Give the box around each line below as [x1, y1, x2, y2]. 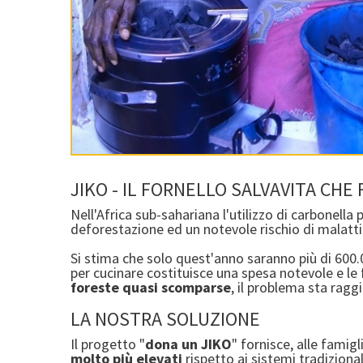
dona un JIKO [145, 335, 232, 353]
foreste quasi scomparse [70, 278, 231, 297]
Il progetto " [70, 335, 145, 353]
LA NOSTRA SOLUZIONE [70, 306, 264, 331]
